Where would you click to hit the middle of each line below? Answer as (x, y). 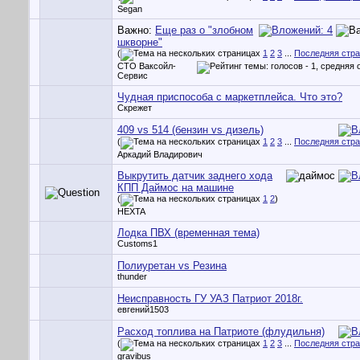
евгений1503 (143, 309)
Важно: (136, 30)
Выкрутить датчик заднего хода (195, 176)
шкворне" (140, 42)
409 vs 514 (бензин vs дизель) (190, 130)
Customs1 (137, 243)
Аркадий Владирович (160, 154)
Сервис (133, 76)
